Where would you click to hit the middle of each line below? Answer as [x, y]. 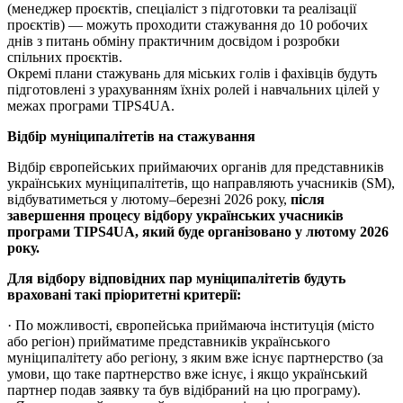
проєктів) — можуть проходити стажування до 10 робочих [188, 25]
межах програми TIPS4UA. [91, 106]
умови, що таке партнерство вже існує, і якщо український [188, 374]
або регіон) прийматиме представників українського [169, 342]
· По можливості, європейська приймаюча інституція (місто [191, 326]
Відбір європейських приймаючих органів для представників [196, 167]
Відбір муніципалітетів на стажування [131, 137]
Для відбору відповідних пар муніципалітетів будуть [176, 279]
